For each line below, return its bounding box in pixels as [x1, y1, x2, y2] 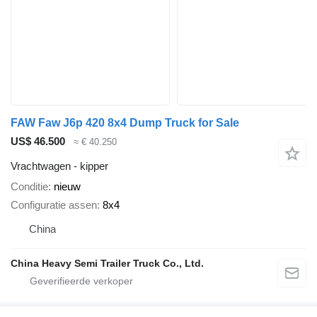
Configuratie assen [11, 199, 97, 211]
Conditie [11, 180, 48, 192]
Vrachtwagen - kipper [11, 159, 108, 172]
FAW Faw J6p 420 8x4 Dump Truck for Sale [11, 116, 239, 129]
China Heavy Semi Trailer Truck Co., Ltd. [11, 258, 204, 269]
